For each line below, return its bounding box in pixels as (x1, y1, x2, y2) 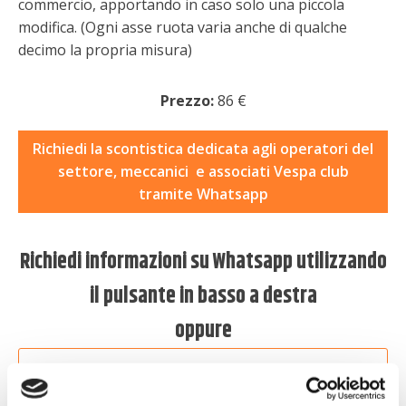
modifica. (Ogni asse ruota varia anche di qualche (18, 17, 347, 37)
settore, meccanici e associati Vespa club (57, 161, 349, 181)
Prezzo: (159, 91, 214, 111)
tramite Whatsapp (138, 184, 268, 204)
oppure (174, 314, 232, 347)
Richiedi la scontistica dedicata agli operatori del (33, 139, 373, 159)
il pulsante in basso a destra (89, 280, 317, 313)
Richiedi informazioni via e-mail (98, 359, 308, 379)
